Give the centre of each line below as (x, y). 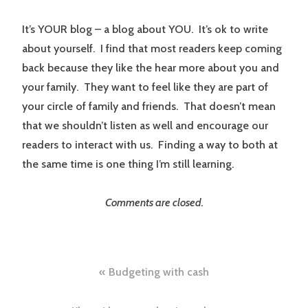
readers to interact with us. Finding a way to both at (150, 145)
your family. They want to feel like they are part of (145, 87)
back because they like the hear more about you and (151, 68)
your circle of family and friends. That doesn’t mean (149, 107)
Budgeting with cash (159, 272)
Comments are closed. (154, 203)
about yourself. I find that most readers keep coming (152, 49)
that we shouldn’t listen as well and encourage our (145, 126)
